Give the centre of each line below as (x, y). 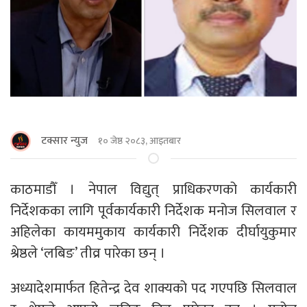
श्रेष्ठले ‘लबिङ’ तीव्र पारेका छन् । (88, 253)
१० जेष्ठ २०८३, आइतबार (139, 141)
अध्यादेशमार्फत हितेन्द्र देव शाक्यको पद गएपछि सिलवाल (153, 288)
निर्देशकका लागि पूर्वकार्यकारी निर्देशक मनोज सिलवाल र (153, 210)
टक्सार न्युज (64, 140)
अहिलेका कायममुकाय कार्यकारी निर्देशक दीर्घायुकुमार (153, 232)
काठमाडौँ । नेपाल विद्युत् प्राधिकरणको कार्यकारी (153, 189)
